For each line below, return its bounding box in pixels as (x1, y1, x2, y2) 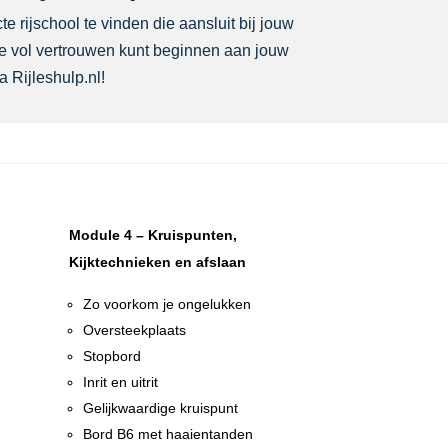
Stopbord (82, 348, 141, 365)
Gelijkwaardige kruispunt (82, 400, 238, 417)
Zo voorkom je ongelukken (82, 296, 251, 313)
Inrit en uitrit (82, 374, 158, 391)
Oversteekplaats (82, 322, 186, 339)
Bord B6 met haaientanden (82, 426, 253, 443)
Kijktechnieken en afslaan (68, 254, 246, 271)
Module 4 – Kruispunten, (68, 227, 237, 244)
